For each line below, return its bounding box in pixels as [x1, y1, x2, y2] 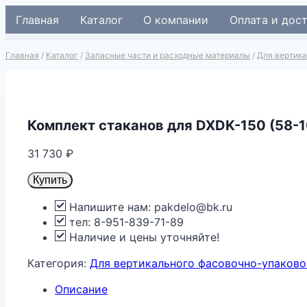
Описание [55, 282, 108, 296]
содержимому [5, 36, 83, 49]
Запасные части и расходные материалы [85, 50, 250, 61]
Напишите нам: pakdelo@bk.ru [66, 199, 232, 214]
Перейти [5, 5, 51, 19]
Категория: [27, 256, 90, 270]
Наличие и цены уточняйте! [66, 230, 219, 244]
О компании [143, 12, 209, 27]
